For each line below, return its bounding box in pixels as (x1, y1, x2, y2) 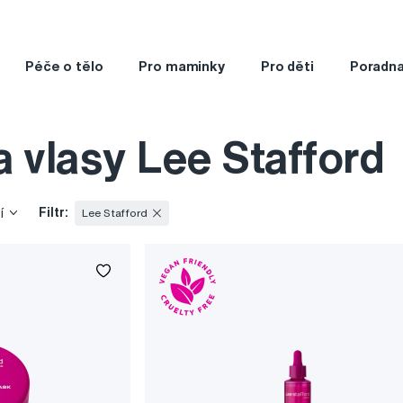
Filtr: (39, 206, 72, 219)
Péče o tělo (24, 58, 103, 73)
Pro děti (260, 58, 314, 73)
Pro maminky (139, 58, 225, 73)
